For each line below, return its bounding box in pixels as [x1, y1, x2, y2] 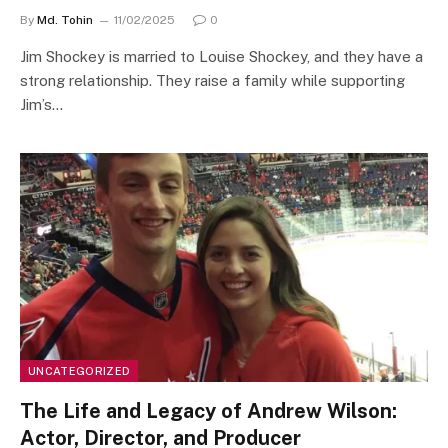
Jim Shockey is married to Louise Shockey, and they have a [20, 47, 423, 65]
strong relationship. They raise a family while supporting [20, 71, 405, 89]
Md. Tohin [37, 12, 93, 27]
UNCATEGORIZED [28, 365, 131, 377]
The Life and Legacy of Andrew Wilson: [20, 399, 397, 423]
